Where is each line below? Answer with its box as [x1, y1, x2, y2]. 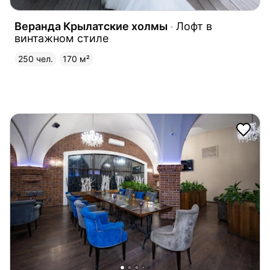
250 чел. [18, 53, 53, 64]
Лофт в [176, 19, 212, 33]
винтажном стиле [14, 31, 108, 45]
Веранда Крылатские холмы [14, 19, 168, 33]
